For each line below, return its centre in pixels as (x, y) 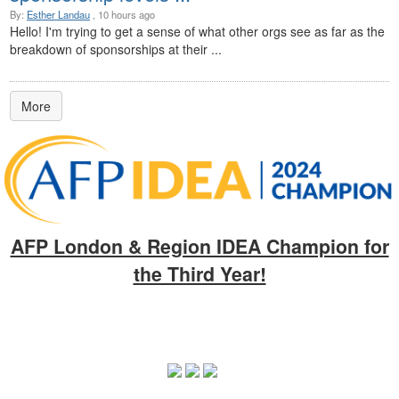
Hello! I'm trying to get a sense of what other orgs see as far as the (197, 32)
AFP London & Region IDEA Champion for (199, 247)
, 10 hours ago (122, 15)
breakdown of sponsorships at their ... (116, 49)
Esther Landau (58, 15)
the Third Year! (199, 274)
